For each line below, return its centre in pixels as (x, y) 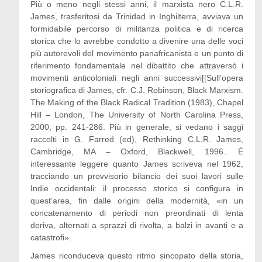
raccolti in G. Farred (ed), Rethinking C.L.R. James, (137, 139)
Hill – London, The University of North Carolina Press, (137, 115)
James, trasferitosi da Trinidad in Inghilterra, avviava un (137, 16)
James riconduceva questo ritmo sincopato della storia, (137, 256)
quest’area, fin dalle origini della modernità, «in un (137, 201)
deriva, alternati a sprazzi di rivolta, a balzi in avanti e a (137, 225)
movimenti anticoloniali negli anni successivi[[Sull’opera (137, 78)
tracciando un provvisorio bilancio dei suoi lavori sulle (137, 176)
